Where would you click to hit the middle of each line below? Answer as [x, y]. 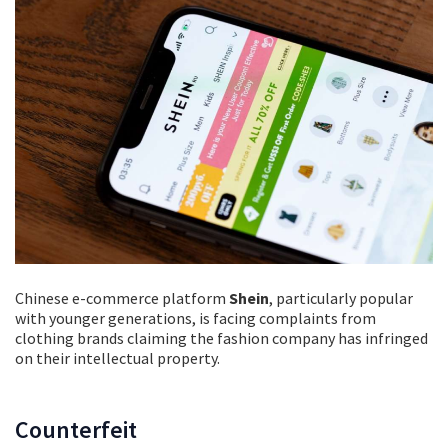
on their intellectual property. [117, 358]
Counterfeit [76, 430]
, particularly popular [341, 298]
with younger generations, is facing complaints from [195, 318]
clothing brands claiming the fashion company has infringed [221, 338]
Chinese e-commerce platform [122, 298]
